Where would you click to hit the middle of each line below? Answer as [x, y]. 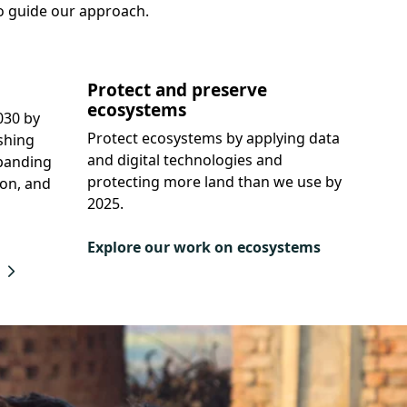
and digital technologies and [185, 160]
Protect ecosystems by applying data [214, 139]
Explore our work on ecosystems [204, 248]
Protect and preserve [178, 90]
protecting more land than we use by [215, 182]
